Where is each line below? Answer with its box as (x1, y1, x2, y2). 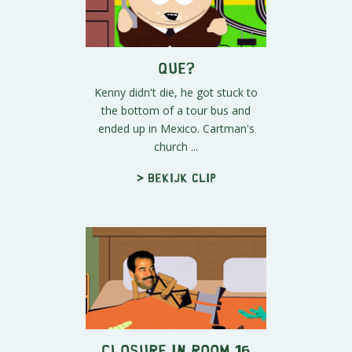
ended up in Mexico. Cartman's (97, 121, 255, 137)
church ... (154, 139, 198, 155)
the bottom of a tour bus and (101, 103, 251, 119)
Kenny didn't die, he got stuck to (94, 85, 258, 101)
